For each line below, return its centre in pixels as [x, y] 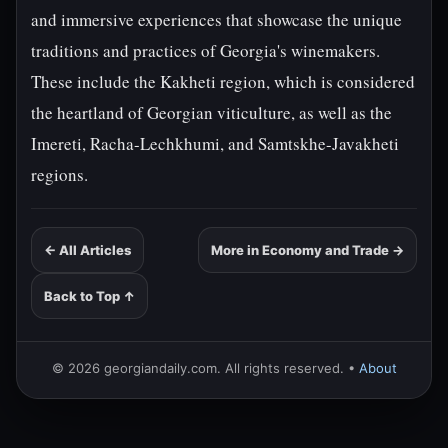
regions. [59, 174]
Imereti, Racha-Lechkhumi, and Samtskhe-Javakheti [215, 143]
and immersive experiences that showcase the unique [216, 19]
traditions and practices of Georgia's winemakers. [205, 50]
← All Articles [87, 250]
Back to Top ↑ [89, 296]
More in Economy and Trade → [307, 250]
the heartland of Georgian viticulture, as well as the [211, 112]
